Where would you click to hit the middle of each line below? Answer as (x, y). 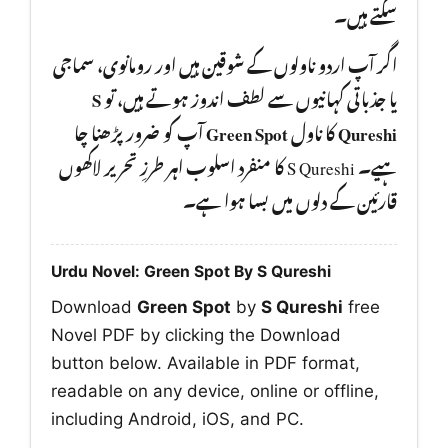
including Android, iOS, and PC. (177, 419)
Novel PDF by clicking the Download (196, 335)
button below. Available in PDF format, (205, 363)
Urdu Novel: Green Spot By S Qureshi (191, 272)
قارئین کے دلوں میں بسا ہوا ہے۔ (290, 198)
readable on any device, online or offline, (215, 391)
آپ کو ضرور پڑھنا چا (140, 130)
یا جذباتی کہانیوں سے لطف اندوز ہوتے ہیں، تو (249, 96)
